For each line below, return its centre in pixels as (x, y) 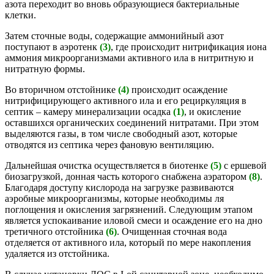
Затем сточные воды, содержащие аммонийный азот (114, 36)
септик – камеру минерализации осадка (89, 112)
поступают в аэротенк (52, 47)
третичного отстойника (55, 232)
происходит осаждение (178, 90)
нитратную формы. (45, 69)
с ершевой (244, 166)
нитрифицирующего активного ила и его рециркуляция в (126, 101)
